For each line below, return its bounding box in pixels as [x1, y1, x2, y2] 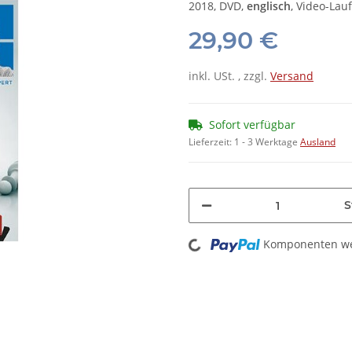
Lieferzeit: [189, 135, 234, 149]
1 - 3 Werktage [234, 135, 300, 149]
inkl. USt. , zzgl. [189, 68, 270, 84]
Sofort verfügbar [209, 117, 295, 133]
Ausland [300, 135, 335, 149]
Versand [270, 68, 313, 84]
